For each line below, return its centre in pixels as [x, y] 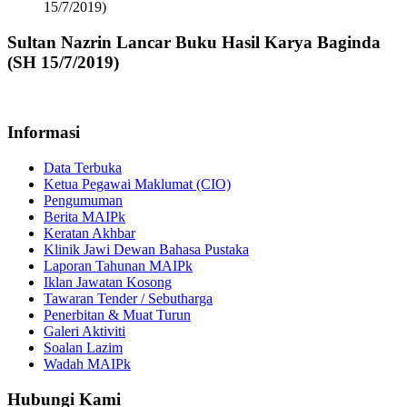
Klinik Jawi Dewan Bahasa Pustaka [146, 249]
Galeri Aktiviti [84, 331]
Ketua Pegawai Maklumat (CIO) [137, 184]
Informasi [44, 133]
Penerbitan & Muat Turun [117, 314]
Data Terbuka [83, 167]
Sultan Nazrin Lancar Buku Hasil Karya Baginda [194, 42]
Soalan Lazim [83, 347]
